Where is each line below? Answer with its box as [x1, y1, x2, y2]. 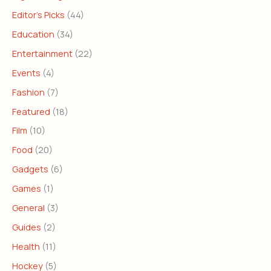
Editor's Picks [12, 8, 65, 21]
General [12, 201, 45, 214]
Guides [12, 221, 41, 233]
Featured [12, 105, 50, 117]
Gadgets [12, 163, 48, 175]
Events [12, 66, 41, 79]
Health [12, 240, 40, 253]
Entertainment [12, 47, 73, 59]
